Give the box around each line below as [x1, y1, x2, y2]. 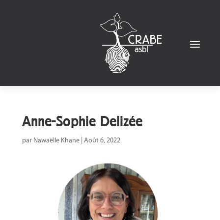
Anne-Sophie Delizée [22, 112, 142, 130]
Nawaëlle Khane [33, 137, 80, 144]
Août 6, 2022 [83, 137, 120, 144]
